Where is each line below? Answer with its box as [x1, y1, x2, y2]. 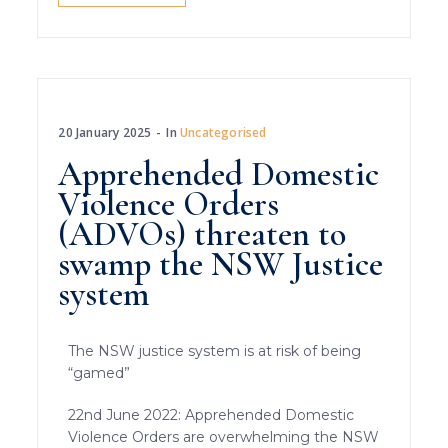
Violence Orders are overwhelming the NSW [68, 427, 380, 446]
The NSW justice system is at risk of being [68, 341, 362, 360]
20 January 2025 [58, 123, 152, 141]
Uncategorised [180, 123, 267, 141]
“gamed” [68, 363, 131, 382]
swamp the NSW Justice [58, 243, 384, 285]
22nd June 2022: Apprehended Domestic [68, 405, 355, 424]
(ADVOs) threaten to [58, 213, 347, 255]
